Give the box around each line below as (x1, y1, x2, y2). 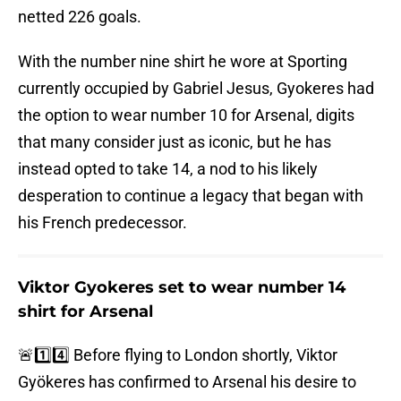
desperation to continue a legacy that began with (18, 186, 363, 206)
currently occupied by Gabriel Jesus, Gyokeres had (18, 79, 374, 98)
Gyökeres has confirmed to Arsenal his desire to (18, 372, 356, 392)
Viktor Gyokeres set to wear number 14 (18, 277, 346, 298)
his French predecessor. (18, 213, 187, 233)
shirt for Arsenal (18, 302, 153, 322)
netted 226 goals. (18, 7, 141, 27)
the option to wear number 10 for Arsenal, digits (18, 106, 354, 125)
